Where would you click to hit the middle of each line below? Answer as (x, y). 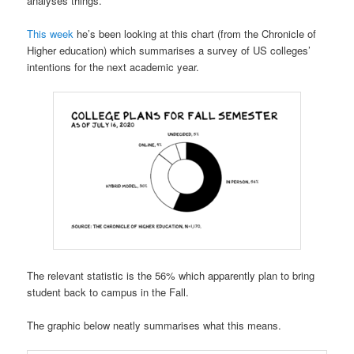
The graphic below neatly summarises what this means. (154, 325)
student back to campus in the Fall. (108, 292)
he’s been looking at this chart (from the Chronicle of (195, 34)
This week (51, 34)
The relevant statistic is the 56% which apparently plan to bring (171, 275)
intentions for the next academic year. (113, 67)
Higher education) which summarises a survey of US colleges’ (169, 51)
